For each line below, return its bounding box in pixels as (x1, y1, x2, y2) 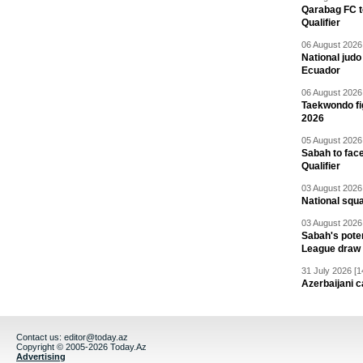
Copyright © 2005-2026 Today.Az (16, 342, 147, 352)
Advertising (16, 352, 66, 361)
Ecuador (301, 65, 340, 76)
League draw (301, 243, 361, 254)
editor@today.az (64, 332, 128, 342)
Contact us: (16, 332, 64, 342)
